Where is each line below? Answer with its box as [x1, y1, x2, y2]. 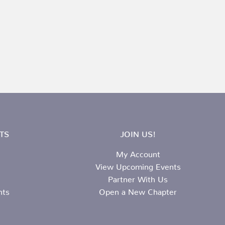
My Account [116, 149, 160, 156]
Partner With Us [108, 174, 168, 181]
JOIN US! [120, 129, 156, 136]
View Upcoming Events [95, 162, 181, 168]
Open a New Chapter [99, 187, 177, 193]
